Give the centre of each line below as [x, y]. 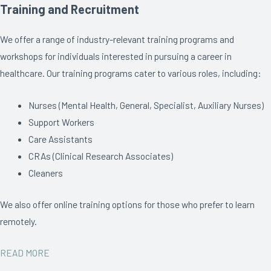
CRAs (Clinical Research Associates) [100, 156]
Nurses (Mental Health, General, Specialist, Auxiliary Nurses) [146, 105]
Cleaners [45, 173]
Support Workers [61, 122]
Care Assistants [60, 139]
